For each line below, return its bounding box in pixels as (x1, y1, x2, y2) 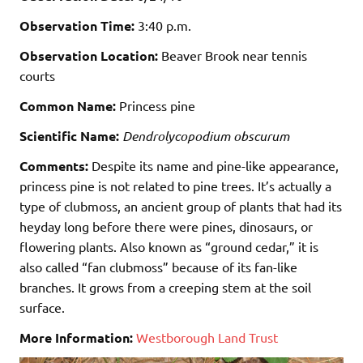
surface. (19, 298, 65, 315)
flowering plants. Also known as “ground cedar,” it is (19, 237, 318, 254)
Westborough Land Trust (136, 328, 278, 345)
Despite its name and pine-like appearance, (92, 156, 339, 173)
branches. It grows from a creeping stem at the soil (19, 278, 311, 295)
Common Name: (19, 96, 116, 114)
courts (19, 66, 55, 83)
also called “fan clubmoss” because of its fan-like (19, 258, 297, 275)
